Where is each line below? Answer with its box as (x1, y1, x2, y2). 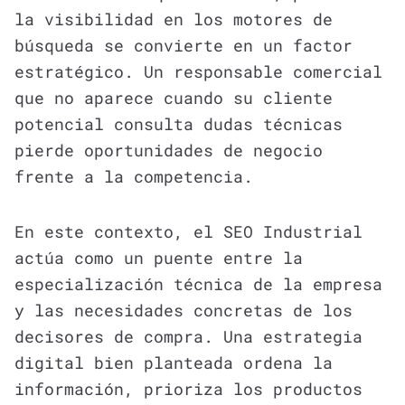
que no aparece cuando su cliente (14, 86, 333, 108)
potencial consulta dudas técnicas (14, 112, 343, 135)
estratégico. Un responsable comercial (14, 60, 382, 82)
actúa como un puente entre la (14, 246, 303, 268)
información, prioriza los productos (14, 377, 363, 400)
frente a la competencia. (14, 165, 253, 187)
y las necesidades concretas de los (14, 298, 353, 321)
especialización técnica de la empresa (14, 272, 382, 295)
